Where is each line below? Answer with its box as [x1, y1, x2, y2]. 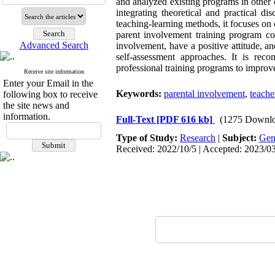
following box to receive [3, 89, 98, 99]
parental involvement [164, 88, 245, 99]
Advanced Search [19, 40, 88, 50]
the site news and [3, 100, 69, 110]
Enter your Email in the [3, 78, 93, 88]
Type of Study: [116, 133, 180, 143]
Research [180, 133, 215, 143]
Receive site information [23, 68, 84, 75]
